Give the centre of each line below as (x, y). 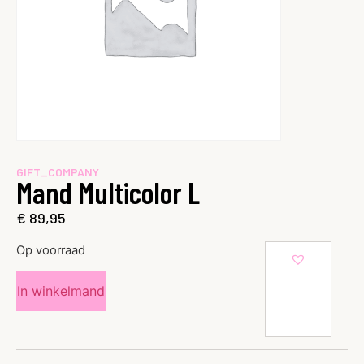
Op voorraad (51, 250)
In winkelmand (61, 291)
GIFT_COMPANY (58, 172)
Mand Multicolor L (108, 193)
